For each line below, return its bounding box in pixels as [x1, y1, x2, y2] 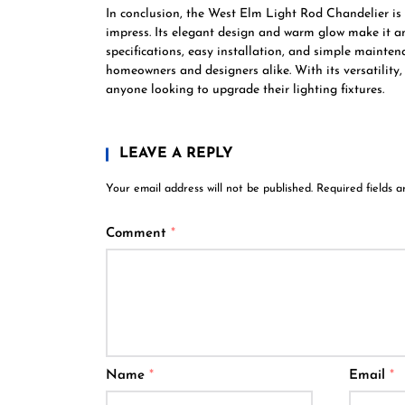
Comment [106, 227, 171, 240]
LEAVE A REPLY [119, 146, 233, 161]
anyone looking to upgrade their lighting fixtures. [106, 83, 384, 97]
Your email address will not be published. [106, 184, 313, 194]
